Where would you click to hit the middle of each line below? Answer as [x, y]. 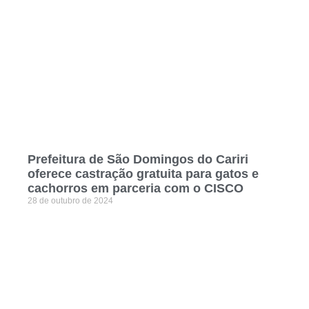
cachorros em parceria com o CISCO [136, 189]
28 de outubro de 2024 [70, 201]
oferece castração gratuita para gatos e [143, 174]
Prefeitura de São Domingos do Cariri [138, 160]
